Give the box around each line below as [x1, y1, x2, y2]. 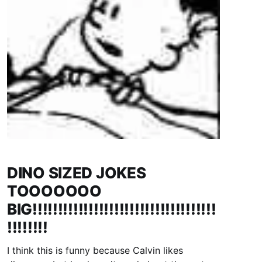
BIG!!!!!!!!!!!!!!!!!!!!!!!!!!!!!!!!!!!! [6, 200, 216, 219]
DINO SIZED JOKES [6, 164, 146, 182]
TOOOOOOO [6, 182, 102, 201]
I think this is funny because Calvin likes [6, 244, 183, 257]
